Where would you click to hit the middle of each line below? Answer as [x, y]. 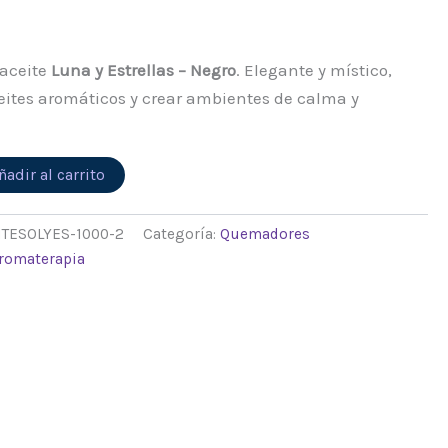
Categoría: [182, 234]
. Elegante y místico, [314, 69]
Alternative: [162, 172]
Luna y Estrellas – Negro [144, 69]
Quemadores [265, 234]
